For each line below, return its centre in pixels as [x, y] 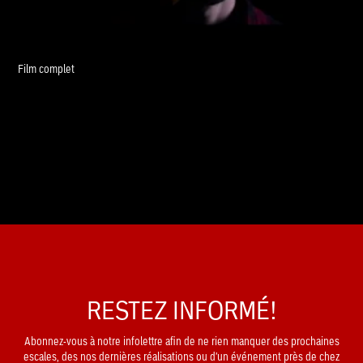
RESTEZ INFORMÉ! [181, 310]
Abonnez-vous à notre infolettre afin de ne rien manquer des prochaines [181, 341]
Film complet [47, 68]
